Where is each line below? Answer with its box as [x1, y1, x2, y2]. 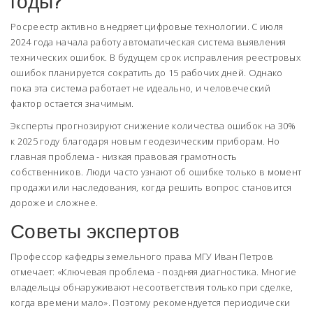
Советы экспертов [10, 215, 180, 248]
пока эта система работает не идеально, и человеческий [10, 82, 270, 95]
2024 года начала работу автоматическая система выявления [10, 36, 286, 49]
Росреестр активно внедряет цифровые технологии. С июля [10, 20, 284, 34]
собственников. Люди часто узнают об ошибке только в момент [10, 166, 302, 179]
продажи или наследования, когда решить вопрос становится [10, 181, 292, 194]
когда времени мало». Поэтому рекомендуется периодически [10, 296, 291, 310]
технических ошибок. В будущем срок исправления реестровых [10, 51, 301, 64]
